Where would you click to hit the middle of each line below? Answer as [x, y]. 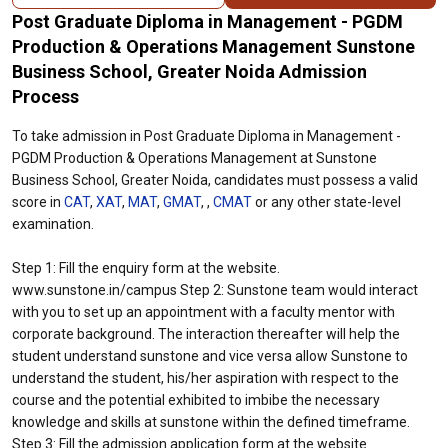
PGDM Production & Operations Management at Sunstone [194, 158]
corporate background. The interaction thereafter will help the [206, 334]
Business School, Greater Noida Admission [189, 71]
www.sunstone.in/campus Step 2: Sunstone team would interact [215, 290]
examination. [53, 224]
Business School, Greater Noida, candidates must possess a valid [215, 180]
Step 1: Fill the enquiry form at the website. [146, 268]
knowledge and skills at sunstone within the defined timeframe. [211, 422]
